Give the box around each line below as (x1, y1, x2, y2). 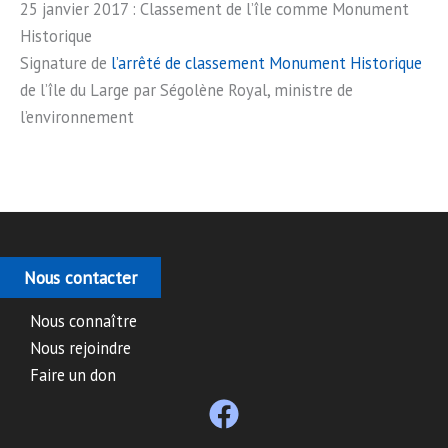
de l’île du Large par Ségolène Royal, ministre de (20, 78, 353, 101)
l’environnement (20, 105, 134, 128)
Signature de (20, 51, 111, 74)
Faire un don (30, 364, 116, 386)
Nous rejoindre (30, 337, 131, 359)
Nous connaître (30, 310, 137, 332)
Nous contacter (24, 266, 137, 289)
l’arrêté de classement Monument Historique (111, 51, 422, 74)
